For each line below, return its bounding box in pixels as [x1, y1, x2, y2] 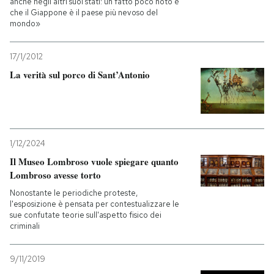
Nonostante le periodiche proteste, [10, 187, 138, 198]
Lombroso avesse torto [10, 168, 101, 182]
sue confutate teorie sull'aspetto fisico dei [10, 209, 161, 220]
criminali [10, 220, 40, 231]
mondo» [10, 18, 40, 29]
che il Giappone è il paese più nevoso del [10, 7, 158, 18]
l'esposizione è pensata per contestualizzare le [10, 198, 179, 209]
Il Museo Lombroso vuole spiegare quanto [10, 154, 179, 168]
